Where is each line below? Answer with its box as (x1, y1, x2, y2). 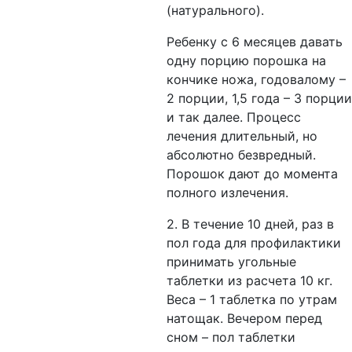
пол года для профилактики (167, 235, 341, 251)
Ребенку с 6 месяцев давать (167, 34, 343, 49)
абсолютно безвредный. (167, 147, 316, 163)
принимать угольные (167, 254, 296, 269)
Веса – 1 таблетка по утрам (167, 291, 337, 307)
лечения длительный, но (167, 128, 317, 144)
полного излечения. (167, 185, 288, 200)
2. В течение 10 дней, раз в (167, 216, 334, 232)
